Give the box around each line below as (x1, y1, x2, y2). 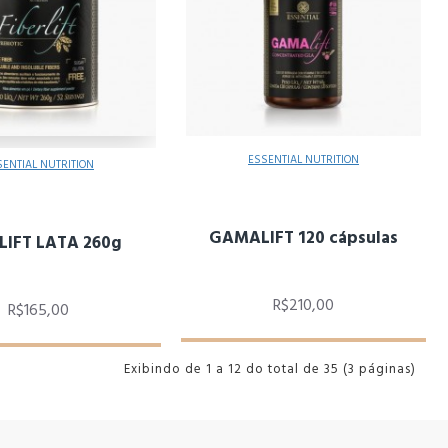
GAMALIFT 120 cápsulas (209, 226, 398, 250)
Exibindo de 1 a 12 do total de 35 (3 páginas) (124, 359, 416, 378)
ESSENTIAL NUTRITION (248, 152, 359, 167)
